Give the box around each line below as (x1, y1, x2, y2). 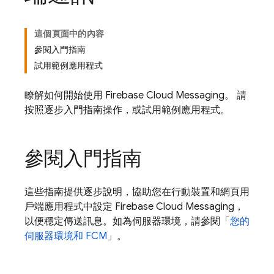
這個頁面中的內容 (34, 28, 104, 39)
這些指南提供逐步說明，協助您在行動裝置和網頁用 (24, 186, 250, 198)
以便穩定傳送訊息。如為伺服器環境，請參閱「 (24, 215, 230, 228)
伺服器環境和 (24, 230, 86, 242)
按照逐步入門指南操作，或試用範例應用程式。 (24, 104, 230, 116)
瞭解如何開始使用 (24, 89, 105, 102)
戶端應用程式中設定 (24, 201, 115, 213)
